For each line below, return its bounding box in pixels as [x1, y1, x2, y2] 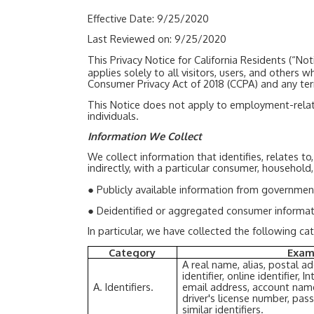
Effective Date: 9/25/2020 [87, 11, 209, 25]
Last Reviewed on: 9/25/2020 [87, 32, 226, 45]
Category [109, 246, 156, 259]
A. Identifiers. [93, 280, 154, 294]
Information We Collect [87, 129, 202, 142]
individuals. [88, 109, 139, 122]
